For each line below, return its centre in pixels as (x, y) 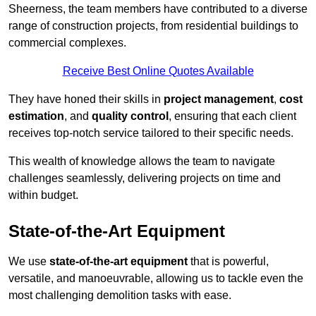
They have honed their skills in (86, 99)
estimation (36, 116)
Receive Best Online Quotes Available (158, 71)
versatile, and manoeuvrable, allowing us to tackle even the (156, 279)
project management (219, 99)
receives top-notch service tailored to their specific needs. (151, 133)
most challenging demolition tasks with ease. (120, 296)
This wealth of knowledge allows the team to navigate (142, 162)
